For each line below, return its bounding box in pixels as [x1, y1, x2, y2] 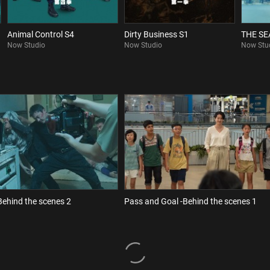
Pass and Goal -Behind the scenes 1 [124, 196, 257, 206]
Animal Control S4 [7, 30, 74, 40]
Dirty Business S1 [124, 30, 189, 40]
